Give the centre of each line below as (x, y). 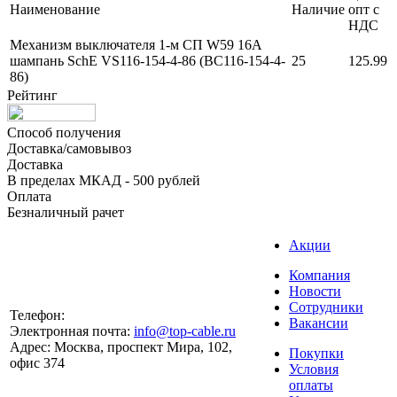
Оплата (29, 196)
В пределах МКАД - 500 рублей (104, 180)
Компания (319, 275)
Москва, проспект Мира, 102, (141, 346)
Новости (315, 291)
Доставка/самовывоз (69, 148)
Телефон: (37, 315)
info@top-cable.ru (185, 331)
